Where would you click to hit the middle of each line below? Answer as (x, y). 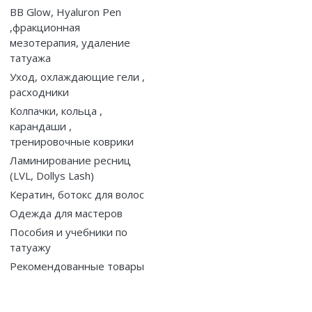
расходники (39, 92)
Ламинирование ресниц (70, 160)
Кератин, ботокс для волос (77, 194)
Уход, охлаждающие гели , (77, 76)
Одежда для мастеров (66, 213)
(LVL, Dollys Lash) (52, 175)
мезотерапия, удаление (70, 42)
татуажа (30, 57)
